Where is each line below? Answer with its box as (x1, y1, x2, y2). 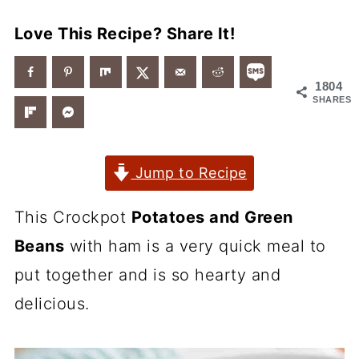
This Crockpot (14, 208, 131, 227)
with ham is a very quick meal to (64, 236, 326, 256)
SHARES (313, 95, 352, 104)
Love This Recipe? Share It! (14, 24, 236, 43)
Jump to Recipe (131, 164, 247, 181)
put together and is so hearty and (14, 265, 281, 284)
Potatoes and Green (131, 208, 293, 227)
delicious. (14, 294, 90, 313)
